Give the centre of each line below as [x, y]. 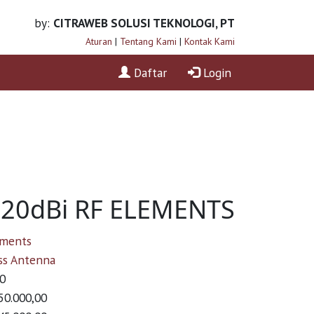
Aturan [98, 41]
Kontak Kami [209, 41]
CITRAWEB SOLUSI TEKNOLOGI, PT [144, 23]
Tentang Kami [148, 41]
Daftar [148, 72]
